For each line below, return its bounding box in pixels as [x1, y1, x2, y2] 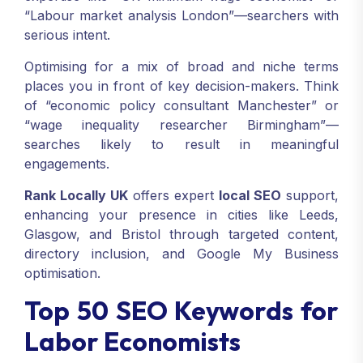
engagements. [24, 156, 109, 172]
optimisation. [24, 265, 100, 281]
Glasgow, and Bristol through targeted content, [24, 226, 339, 242]
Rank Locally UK [24, 187, 128, 203]
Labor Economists [24, 325, 241, 357]
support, [281, 187, 339, 203]
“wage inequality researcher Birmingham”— [24, 117, 339, 133]
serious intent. [24, 27, 110, 43]
